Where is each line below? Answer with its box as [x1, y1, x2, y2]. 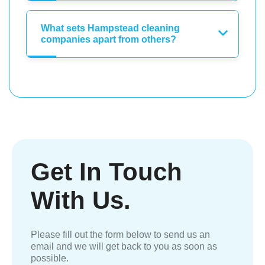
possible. [31, 253, 69, 263]
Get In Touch [31, 157, 182, 186]
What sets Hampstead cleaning [41, 22, 180, 33]
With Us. [31, 186, 131, 214]
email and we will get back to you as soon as [31, 241, 217, 251]
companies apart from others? [41, 34, 176, 44]
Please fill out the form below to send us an [31, 229, 210, 240]
